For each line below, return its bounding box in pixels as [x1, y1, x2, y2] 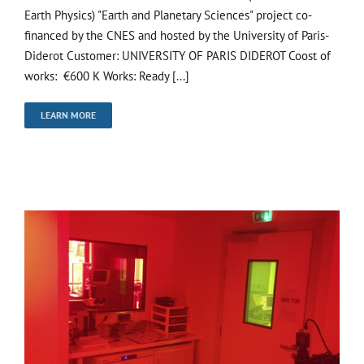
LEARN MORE [41, 109, 96, 122]
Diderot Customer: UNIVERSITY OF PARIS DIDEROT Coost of [24, 48, 331, 64]
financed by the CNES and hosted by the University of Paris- [24, 28, 329, 44]
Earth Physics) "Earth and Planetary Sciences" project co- [24, 7, 312, 24]
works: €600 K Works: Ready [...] [24, 68, 189, 84]
